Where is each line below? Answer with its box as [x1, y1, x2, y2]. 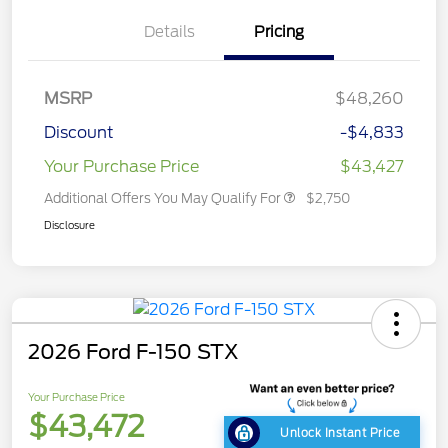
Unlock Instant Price [280, 425, 400, 440]
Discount [44, 123, 114, 143]
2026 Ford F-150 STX [28, 340, 239, 365]
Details [143, 23, 195, 42]
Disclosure [44, 219, 95, 232]
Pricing [254, 23, 304, 42]
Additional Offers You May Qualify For [44, 191, 281, 207]
